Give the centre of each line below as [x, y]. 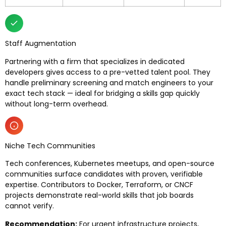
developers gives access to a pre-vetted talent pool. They [108, 72]
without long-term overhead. [56, 104]
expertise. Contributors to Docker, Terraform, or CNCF [99, 185]
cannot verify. [30, 206]
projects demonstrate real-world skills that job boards [99, 195]
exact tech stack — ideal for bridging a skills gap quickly [102, 93]
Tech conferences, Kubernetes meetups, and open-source [110, 164]
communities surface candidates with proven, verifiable [104, 174]
